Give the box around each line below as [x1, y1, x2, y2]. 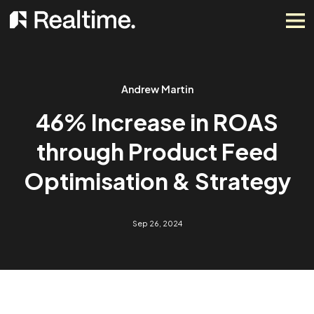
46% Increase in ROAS [39, 119, 310, 151]
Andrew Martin [134, 91, 215, 106]
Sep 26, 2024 [146, 243, 203, 254]
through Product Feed [40, 151, 309, 184]
